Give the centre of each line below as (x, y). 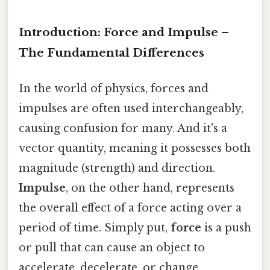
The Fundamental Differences (111, 52)
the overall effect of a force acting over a (130, 208)
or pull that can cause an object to (112, 247)
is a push (226, 228)
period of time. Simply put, (95, 228)
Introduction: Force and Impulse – (124, 32)
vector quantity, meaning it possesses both (135, 148)
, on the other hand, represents (150, 188)
